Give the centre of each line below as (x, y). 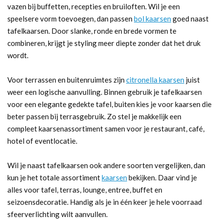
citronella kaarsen (155, 79)
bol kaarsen (153, 18)
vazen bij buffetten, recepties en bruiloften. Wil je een (94, 6)
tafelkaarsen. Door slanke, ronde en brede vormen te (92, 31)
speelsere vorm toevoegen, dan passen (71, 18)
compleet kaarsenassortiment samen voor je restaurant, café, (106, 128)
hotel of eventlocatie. (42, 141)
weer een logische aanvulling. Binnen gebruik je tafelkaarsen (105, 92)
